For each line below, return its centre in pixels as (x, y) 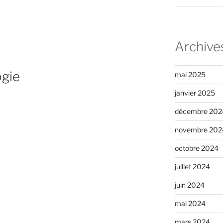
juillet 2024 (192, 167)
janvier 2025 (195, 93)
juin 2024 (189, 185)
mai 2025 (190, 75)
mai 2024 (190, 204)
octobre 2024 (196, 148)
